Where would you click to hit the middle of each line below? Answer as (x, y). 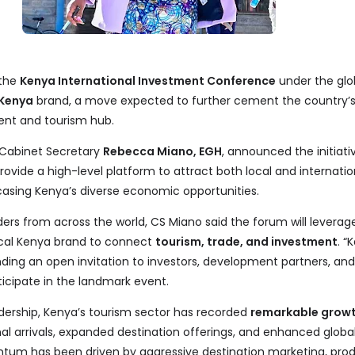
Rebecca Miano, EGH (163, 151)
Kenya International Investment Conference (148, 81)
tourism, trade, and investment (247, 242)
